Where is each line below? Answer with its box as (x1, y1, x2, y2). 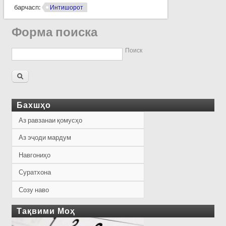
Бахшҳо (17, 100, 51, 110)
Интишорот (49, 4, 83, 11)
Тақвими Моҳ (17, 206, 76, 216)
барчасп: (14, 3, 42, 11)
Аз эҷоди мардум (19, 134, 72, 142)
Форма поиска (12, 25, 98, 40)
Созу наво (19, 186, 49, 194)
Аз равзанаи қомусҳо (19, 116, 83, 124)
